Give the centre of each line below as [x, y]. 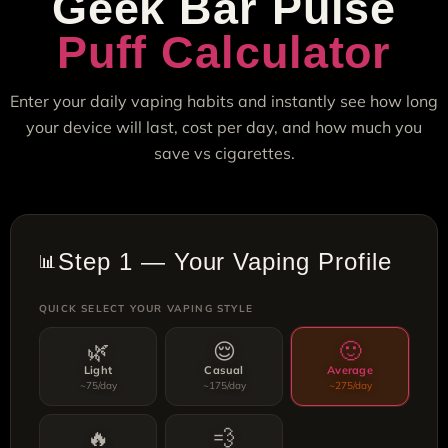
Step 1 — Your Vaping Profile [224, 262]
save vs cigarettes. [224, 153]
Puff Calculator [224, 52]
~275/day [350, 386]
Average [350, 370]
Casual [224, 370]
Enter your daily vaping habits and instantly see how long [224, 101]
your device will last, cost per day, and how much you [224, 127]
